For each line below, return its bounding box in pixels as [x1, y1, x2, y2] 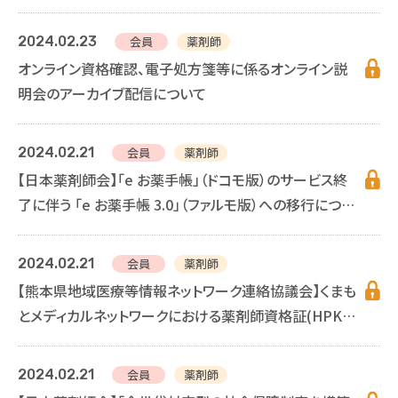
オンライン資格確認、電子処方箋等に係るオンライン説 [18, 57, 347, 79]
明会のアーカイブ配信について [18, 82, 206, 104]
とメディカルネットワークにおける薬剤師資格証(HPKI [18, 304, 346, 326]
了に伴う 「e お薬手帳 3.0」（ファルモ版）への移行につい [18, 193, 354, 215]
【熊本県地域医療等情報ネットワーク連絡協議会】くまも [18, 279, 356, 301]
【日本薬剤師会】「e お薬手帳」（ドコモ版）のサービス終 [18, 168, 347, 190]
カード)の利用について [18, 329, 157, 351]
